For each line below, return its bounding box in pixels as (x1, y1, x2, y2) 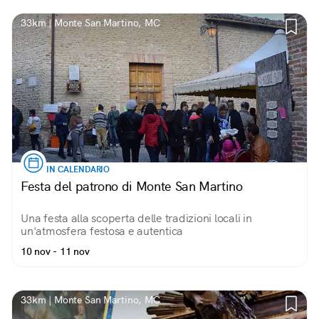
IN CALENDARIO (46, 164, 110, 175)
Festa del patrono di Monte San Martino (21, 178, 243, 194)
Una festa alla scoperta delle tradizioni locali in (21, 211, 252, 226)
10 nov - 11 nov (21, 245, 90, 258)
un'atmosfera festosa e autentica (21, 224, 183, 239)
